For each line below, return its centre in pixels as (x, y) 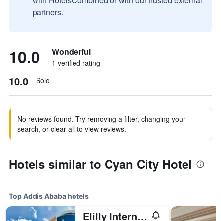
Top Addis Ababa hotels (49, 196)
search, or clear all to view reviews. (72, 129)
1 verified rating (76, 63)
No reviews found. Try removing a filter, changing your (101, 119)
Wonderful (71, 52)
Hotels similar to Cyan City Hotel (100, 164)
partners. (48, 12)
